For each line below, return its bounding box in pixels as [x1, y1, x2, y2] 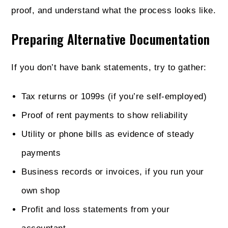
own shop [21, 185, 60, 195]
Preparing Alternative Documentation [11, 29, 210, 48]
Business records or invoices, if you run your [21, 166, 204, 177]
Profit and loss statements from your [21, 204, 170, 214]
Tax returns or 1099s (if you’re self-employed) [21, 91, 207, 101]
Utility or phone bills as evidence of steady [21, 129, 194, 139]
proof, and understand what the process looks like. [11, 5, 216, 15]
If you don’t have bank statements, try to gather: [11, 62, 207, 72]
